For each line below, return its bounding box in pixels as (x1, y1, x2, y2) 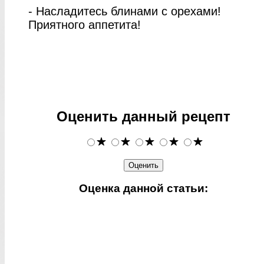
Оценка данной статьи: (78, 182, 208, 195)
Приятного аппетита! (28, 18, 141, 31)
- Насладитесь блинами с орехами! (28, 4, 221, 18)
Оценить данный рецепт (56, 108, 230, 124)
